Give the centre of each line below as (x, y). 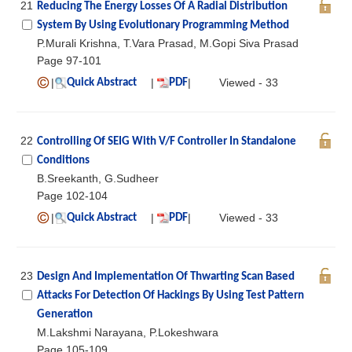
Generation (65, 314)
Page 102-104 (72, 195)
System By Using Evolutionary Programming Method (163, 25)
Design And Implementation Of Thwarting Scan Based (166, 277)
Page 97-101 (69, 60)
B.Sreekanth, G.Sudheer (98, 178)
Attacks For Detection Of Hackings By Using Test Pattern (170, 295)
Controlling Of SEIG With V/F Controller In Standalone (167, 141)
